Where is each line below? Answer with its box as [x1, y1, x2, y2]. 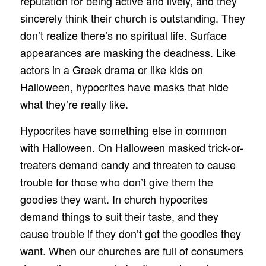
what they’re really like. [20, 96, 128, 112]
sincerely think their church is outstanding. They [20, 9, 245, 26]
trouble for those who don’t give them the [20, 173, 213, 189]
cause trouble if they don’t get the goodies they [20, 225, 241, 241]
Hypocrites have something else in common [20, 122, 227, 138]
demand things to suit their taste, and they [20, 208, 218, 224]
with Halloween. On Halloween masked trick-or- [20, 139, 243, 155]
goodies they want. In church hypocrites [20, 191, 208, 207]
